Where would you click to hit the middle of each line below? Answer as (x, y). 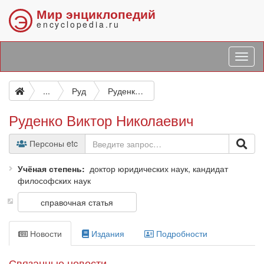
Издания (107, 233)
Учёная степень (50, 169)
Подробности (181, 233)
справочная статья (77, 202)
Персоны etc (52, 143)
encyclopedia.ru (78, 24)
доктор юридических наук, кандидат (159, 169)
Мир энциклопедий (96, 14)
